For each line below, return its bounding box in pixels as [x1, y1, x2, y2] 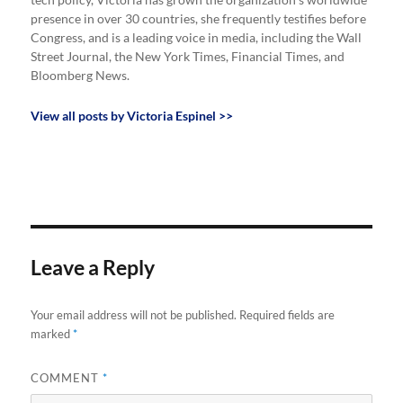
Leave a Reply [31, 254, 156, 280]
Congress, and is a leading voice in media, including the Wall [31, 31, 363, 46]
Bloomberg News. [31, 68, 130, 84]
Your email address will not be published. [31, 307, 237, 322]
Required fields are [239, 307, 336, 322]
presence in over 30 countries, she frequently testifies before [31, 12, 367, 27]
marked [31, 326, 74, 341]
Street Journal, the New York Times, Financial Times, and [31, 49, 345, 65]
